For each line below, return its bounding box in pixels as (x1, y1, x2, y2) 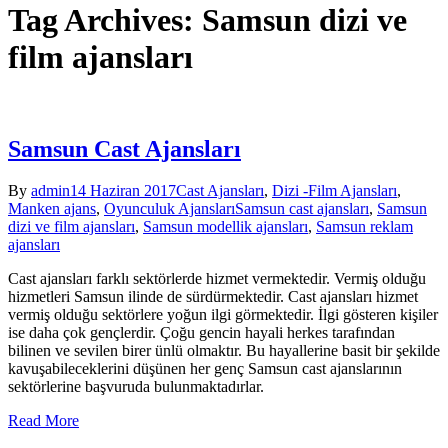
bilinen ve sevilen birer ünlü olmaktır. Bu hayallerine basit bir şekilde (8, 342, 440, 360)
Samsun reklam (316, 218, 413, 236)
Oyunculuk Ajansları (104, 200, 235, 218)
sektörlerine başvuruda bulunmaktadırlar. (8, 378, 264, 396)
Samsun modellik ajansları (143, 218, 308, 236)
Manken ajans (8, 200, 96, 218)
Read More (8, 412, 79, 430)
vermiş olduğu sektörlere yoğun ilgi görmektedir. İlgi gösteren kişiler (8, 306, 438, 324)
